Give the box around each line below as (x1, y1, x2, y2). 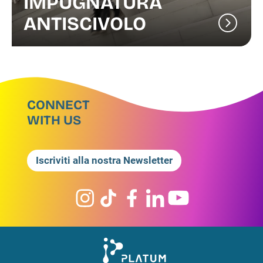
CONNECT (27, 97, 90, 113)
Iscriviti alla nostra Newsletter (36, 154, 173, 166)
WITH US (27, 112, 81, 128)
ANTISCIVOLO (23, 12, 146, 35)
